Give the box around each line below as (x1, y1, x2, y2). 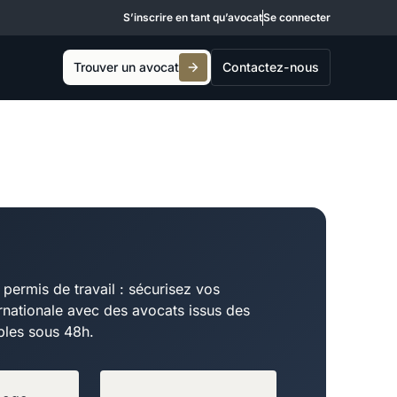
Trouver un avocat (74, 59, 180, 75)
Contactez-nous (222, 59, 320, 75)
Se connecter (263, 10, 331, 24)
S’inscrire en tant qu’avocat (123, 10, 263, 24)
